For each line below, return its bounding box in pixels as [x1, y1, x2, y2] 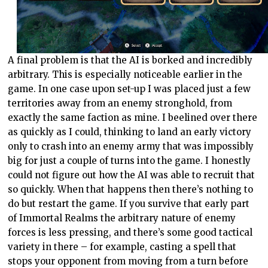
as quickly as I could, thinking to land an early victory [8, 126, 252, 138]
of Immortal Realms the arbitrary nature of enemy [8, 212, 236, 224]
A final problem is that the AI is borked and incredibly [8, 54, 253, 66]
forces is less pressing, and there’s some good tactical [8, 227, 253, 239]
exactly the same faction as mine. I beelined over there [8, 112, 258, 124]
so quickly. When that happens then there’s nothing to [8, 184, 254, 196]
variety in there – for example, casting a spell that [8, 241, 237, 253]
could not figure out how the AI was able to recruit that [8, 169, 255, 181]
